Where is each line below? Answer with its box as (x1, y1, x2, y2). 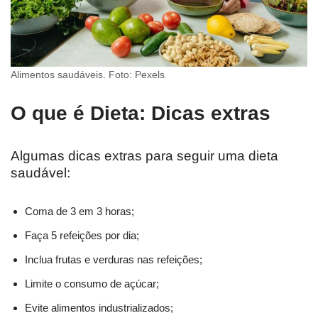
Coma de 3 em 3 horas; (25, 204, 134, 217)
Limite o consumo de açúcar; (25, 277, 159, 290)
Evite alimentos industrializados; (25, 301, 173, 314)
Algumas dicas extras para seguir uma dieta (11, 148, 278, 163)
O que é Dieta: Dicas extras (11, 102, 270, 124)
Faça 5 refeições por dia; (25, 229, 139, 241)
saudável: (11, 165, 70, 180)
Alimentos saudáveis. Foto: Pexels (11, 69, 165, 80)
